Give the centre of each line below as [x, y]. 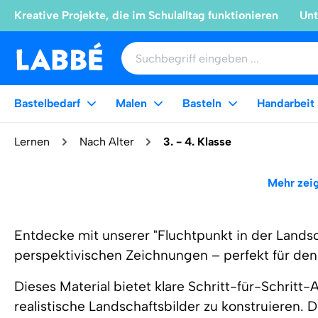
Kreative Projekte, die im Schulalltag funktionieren [146, 15]
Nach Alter [106, 142]
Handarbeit [286, 103]
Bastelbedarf [47, 103]
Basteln [202, 103]
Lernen [32, 142]
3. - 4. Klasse [198, 142]
